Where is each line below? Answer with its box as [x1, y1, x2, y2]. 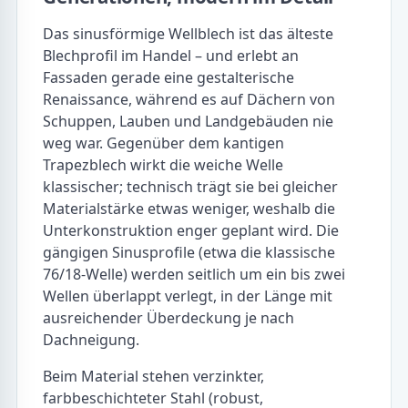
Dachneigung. [43, 330, 140, 351]
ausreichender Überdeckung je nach [43, 308, 295, 329]
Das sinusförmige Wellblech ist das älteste [43, 24, 334, 45]
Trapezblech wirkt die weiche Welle [43, 155, 284, 176]
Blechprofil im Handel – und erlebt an [43, 46, 300, 66]
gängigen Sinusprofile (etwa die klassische [43, 242, 336, 263]
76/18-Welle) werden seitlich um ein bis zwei [43, 264, 346, 285]
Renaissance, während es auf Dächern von [43, 89, 336, 110]
